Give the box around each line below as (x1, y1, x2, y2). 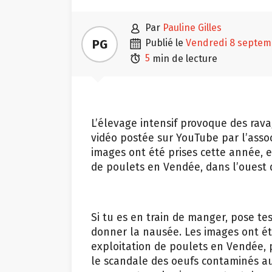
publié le (151, 37, 183, 49)
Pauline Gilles (163, 22, 222, 33)
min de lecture (150, 52, 217, 64)
